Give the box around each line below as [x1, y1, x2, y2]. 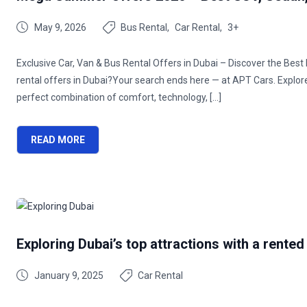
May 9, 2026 [34, 22, 86, 33]
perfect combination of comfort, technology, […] [16, 92, 221, 103]
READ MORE [31, 134, 85, 145]
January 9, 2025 [34, 270, 103, 281]
